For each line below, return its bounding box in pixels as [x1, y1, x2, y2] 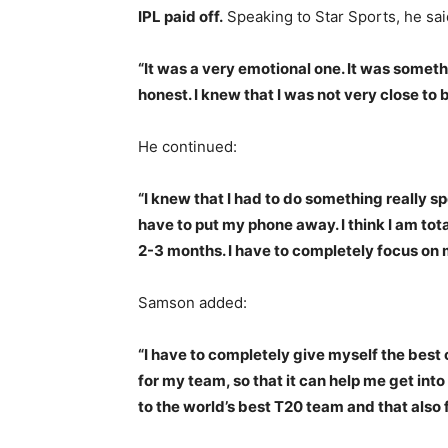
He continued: [138, 137, 237, 156]
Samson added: [138, 293, 247, 312]
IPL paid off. [138, 7, 223, 26]
